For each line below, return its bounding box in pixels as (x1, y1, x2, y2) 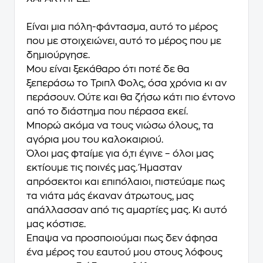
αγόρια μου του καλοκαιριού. (26, 135, 163, 144)
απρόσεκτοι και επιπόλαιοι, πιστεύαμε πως (26, 177, 225, 187)
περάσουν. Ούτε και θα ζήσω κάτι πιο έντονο (26, 93, 235, 102)
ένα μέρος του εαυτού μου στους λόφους (26, 248, 222, 257)
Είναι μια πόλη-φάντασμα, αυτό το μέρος (26, 22, 218, 32)
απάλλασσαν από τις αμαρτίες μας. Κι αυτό (26, 205, 227, 215)
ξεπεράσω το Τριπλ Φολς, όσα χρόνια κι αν (26, 79, 227, 88)
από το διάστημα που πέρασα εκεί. (26, 107, 188, 116)
